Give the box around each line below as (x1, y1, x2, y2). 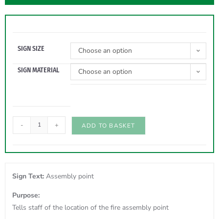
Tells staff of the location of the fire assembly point (12, 202, 169, 212)
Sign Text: (12, 171, 46, 181)
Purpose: (12, 190, 40, 200)
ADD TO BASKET (82, 121, 135, 130)
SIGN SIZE (18, 44, 44, 53)
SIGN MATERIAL (18, 66, 59, 74)
